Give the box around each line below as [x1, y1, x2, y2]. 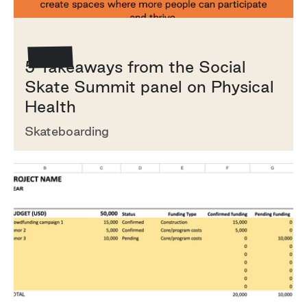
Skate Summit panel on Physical [25, 77, 274, 95]
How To [28, 33, 66, 45]
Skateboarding [25, 123, 109, 138]
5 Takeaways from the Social [25, 57, 246, 75]
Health [25, 97, 76, 115]
